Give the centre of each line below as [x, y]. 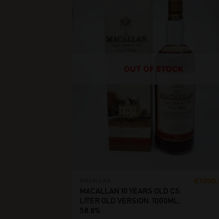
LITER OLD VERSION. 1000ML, [130, 201]
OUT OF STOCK [154, 69]
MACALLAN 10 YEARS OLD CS [130, 191]
